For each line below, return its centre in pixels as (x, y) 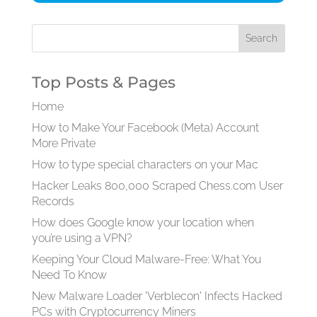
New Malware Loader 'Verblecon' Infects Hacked (157, 296)
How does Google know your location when (143, 223)
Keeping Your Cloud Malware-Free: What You (146, 259)
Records (53, 201)
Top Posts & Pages (103, 82)
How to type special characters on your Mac (145, 165)
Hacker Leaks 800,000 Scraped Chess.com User (157, 186)
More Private (63, 143)
